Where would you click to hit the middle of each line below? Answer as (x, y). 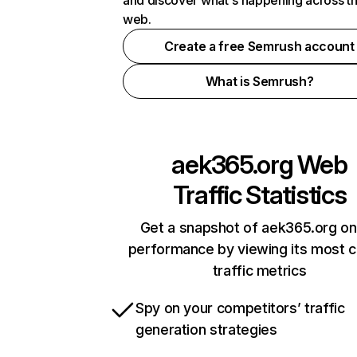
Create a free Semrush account (259, 46)
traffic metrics (259, 271)
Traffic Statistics (259, 195)
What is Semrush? (259, 81)
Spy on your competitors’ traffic (240, 308)
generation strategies (206, 330)
